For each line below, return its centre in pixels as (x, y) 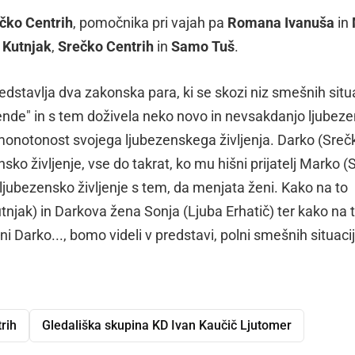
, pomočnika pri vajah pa (150, 22)
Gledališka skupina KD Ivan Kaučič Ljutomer (167, 325)
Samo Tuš (203, 46)
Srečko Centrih (106, 46)
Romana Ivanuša (281, 22)
